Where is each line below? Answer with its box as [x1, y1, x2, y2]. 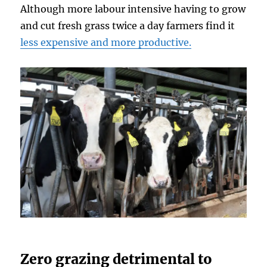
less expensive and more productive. [20, 36, 192, 48]
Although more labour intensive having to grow [20, 2, 246, 15]
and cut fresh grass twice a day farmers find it [20, 19, 235, 32]
